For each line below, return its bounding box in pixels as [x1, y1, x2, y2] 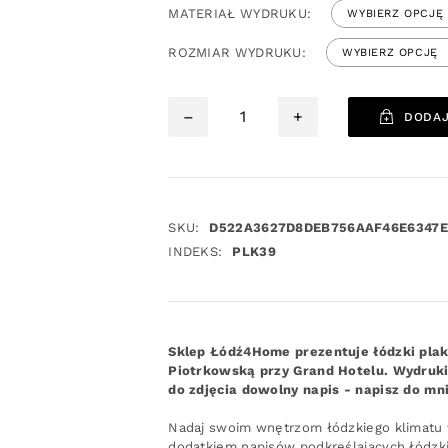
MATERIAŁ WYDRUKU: [168, 5, 312, 21]
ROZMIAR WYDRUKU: [168, 44, 307, 60]
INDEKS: [168, 243, 223, 259]
